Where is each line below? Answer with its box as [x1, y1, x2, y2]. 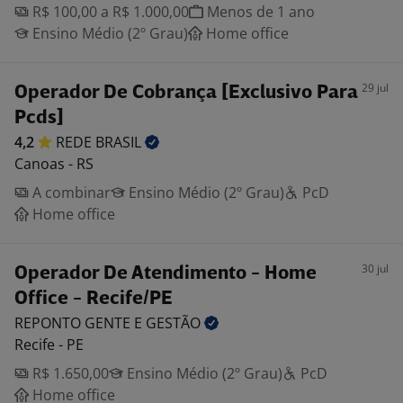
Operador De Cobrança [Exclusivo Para [14, 84, 358, 103]
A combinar [29, 183, 111, 202]
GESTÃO [146, 313, 204, 333]
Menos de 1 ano [203, 2, 315, 22]
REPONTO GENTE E [14, 313, 146, 333]
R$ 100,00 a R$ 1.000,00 [29, 2, 189, 22]
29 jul [362, 80, 389, 95]
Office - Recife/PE [14, 290, 173, 309]
